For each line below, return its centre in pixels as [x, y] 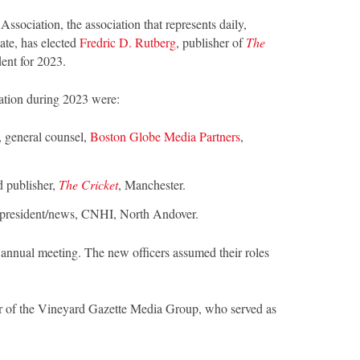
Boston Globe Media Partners [166, 137]
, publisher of [211, 43]
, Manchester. [152, 185]
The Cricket [89, 185]
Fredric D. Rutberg [128, 43]
